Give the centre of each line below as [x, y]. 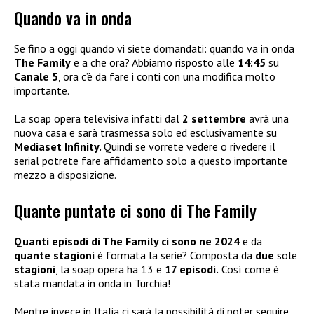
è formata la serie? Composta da [176, 255]
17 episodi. [192, 269]
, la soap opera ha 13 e [110, 269]
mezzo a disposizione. [65, 175]
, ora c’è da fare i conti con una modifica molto [167, 77]
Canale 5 [36, 77]
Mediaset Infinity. [59, 147]
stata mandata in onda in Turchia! [92, 283]
